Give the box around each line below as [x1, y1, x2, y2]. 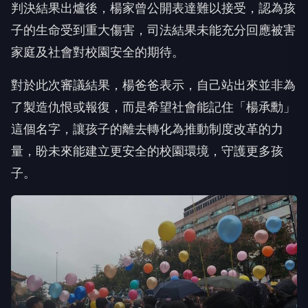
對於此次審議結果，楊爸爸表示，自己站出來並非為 [11, 77, 296, 92]
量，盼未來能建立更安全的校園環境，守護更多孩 [11, 143, 283, 158]
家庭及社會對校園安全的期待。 [11, 44, 184, 59]
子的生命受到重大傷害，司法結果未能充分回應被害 [11, 22, 296, 37]
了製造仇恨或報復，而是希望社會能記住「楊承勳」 [11, 99, 296, 114]
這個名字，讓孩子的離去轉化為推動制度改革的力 [11, 121, 283, 136]
